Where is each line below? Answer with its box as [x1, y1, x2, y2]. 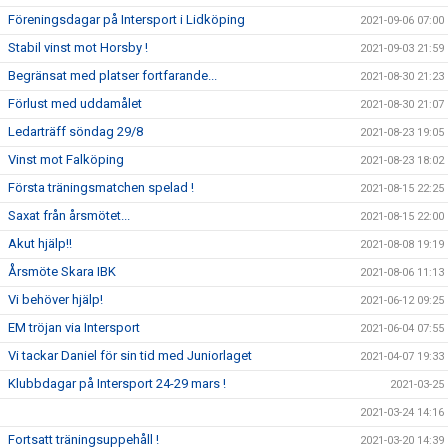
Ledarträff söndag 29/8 [8, 124, 143, 139]
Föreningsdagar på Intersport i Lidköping [8, 12, 245, 27]
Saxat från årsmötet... [8, 208, 130, 223]
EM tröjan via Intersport [8, 320, 140, 335]
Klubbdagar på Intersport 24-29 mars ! [8, 376, 226, 391]
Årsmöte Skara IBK [8, 264, 116, 279]
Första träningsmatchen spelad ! [8, 180, 194, 195]
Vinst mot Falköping [8, 152, 124, 167]
